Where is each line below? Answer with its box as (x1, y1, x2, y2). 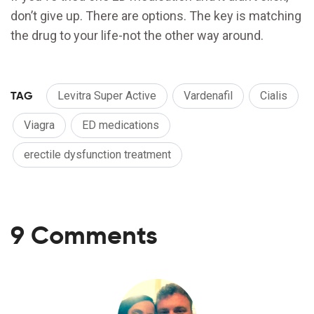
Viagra (24, 118, 55, 132)
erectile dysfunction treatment (24, 148, 171, 162)
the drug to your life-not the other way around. (11, 28, 264, 43)
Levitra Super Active (57, 89, 156, 103)
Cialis (260, 89, 287, 103)
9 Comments (11, 219, 158, 252)
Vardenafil (184, 89, 233, 103)
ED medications (82, 118, 159, 132)
